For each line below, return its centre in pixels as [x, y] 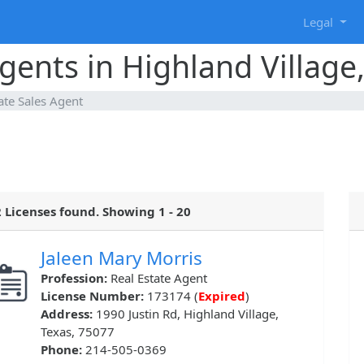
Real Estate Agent [159, 278]
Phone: [63, 350]
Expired [222, 296]
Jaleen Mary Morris [121, 258]
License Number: [94, 296]
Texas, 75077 [78, 332]
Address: [68, 314]
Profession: [76, 278]
